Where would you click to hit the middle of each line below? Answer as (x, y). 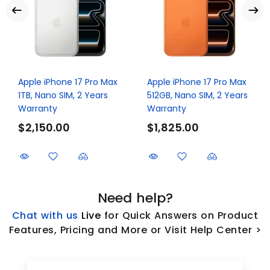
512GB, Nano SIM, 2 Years (197, 95)
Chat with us (45, 215)
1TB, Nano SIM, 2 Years (63, 95)
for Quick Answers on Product (181, 215)
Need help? (135, 198)
